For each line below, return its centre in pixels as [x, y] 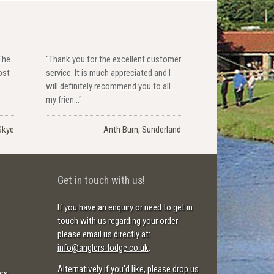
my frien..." [64, 99]
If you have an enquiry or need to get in [125, 208]
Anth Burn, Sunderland [142, 129]
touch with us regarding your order [117, 221]
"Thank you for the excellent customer [113, 59]
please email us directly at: [104, 235]
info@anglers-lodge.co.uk [103, 248]
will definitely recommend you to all [108, 86]
